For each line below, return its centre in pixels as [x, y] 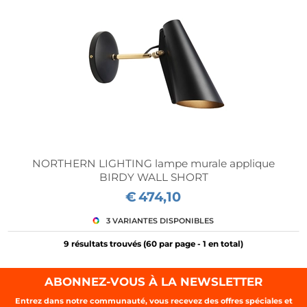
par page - [180, 244]
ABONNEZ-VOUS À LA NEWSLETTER [153, 281]
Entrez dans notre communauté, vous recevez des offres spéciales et [153, 300]
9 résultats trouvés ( [105, 244]
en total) [225, 244]
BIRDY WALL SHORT [153, 177]
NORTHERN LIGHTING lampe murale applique [153, 163]
